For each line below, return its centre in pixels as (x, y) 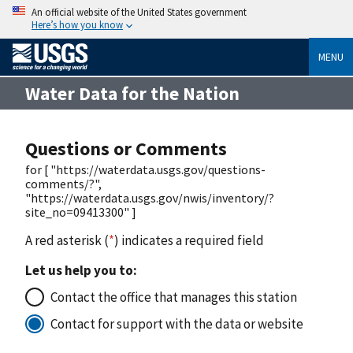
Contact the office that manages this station (174, 297)
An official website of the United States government (139, 12)
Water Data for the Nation (132, 93)
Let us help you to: (81, 270)
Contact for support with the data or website (177, 323)
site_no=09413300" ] (81, 212)
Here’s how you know (77, 24)
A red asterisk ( (67, 240)
